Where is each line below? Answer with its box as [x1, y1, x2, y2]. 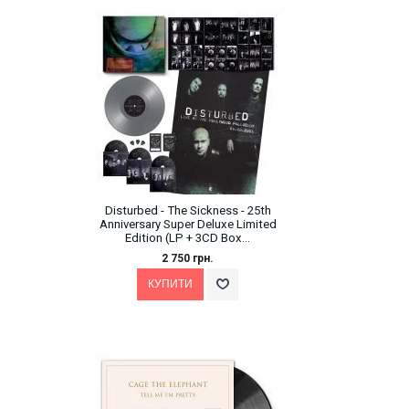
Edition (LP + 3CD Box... [125, 230, 250, 245]
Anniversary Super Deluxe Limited [99, 216, 277, 231]
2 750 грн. [162, 251, 214, 265]
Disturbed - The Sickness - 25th [104, 203, 271, 217]
